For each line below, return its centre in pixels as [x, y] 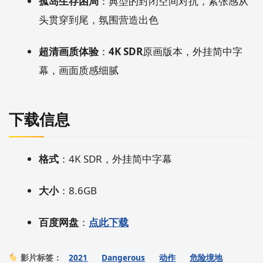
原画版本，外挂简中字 [193, 51]
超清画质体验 [69, 51]
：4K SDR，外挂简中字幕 [115, 159]
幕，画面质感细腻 [79, 70]
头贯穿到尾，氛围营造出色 [99, 19]
